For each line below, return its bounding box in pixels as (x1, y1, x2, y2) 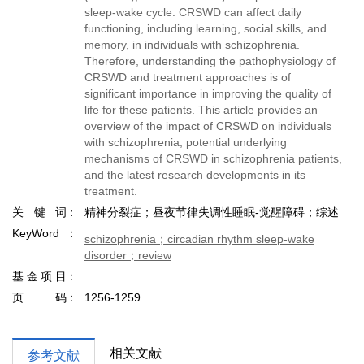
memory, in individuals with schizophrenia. (84, 38, 300, 51)
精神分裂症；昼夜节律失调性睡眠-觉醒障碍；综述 (84, 206, 339, 219)
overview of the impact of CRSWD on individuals (84, 119, 331, 132)
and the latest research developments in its (84, 168, 305, 181)
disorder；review (84, 249, 171, 262)
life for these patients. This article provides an (84, 103, 318, 116)
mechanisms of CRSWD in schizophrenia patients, (84, 152, 342, 165)
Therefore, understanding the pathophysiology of (84, 54, 336, 67)
